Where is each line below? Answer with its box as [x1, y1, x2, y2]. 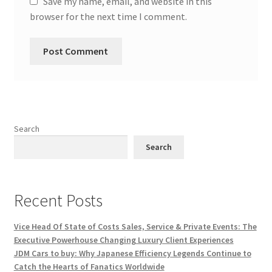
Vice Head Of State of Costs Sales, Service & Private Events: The [13, 221, 257, 233]
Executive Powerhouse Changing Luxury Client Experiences [13, 234, 234, 246]
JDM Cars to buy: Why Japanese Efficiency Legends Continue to [13, 248, 251, 259]
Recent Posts [13, 189, 103, 211]
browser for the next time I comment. [29, 10, 187, 22]
